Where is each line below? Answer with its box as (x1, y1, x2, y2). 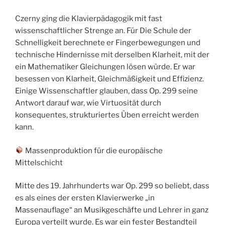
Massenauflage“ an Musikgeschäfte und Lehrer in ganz (15, 205, 208, 215)
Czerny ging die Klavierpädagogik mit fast (15, 14, 162, 24)
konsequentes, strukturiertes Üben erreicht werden (15, 110, 199, 120)
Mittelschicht (15, 158, 63, 167)
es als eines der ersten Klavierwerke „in (15, 193, 155, 203)
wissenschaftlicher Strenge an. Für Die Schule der (15, 26, 191, 36)
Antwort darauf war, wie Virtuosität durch (15, 98, 161, 108)
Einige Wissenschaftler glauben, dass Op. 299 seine (15, 86, 198, 96)
